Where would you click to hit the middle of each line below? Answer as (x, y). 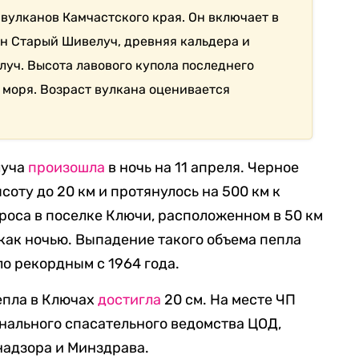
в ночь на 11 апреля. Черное (202, 167)
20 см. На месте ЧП (229, 300)
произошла (67, 167)
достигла (130, 300)
